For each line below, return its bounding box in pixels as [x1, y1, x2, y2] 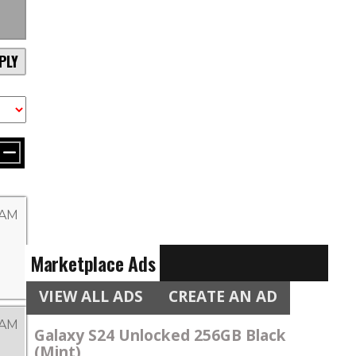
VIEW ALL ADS [38, 286, 143, 308]
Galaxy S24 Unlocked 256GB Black [33, 324, 286, 346]
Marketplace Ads [29, 249, 156, 278]
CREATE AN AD [168, 286, 277, 308]
